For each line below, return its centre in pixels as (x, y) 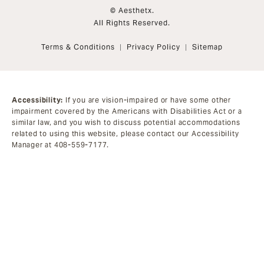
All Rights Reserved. (132, 23)
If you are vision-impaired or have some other (147, 100)
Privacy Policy (154, 47)
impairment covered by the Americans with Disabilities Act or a (127, 111)
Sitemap (207, 47)
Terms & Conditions (78, 47)
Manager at (33, 145)
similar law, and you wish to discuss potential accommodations (126, 123)
